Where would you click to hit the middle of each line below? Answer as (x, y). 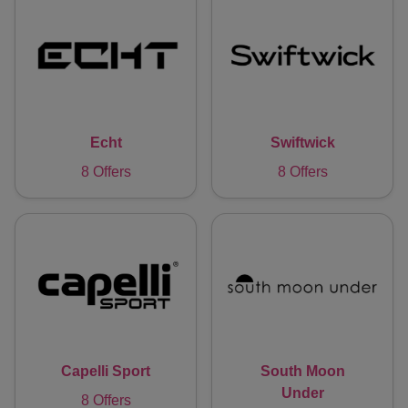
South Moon (302, 371)
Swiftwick (302, 143)
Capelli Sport (106, 371)
